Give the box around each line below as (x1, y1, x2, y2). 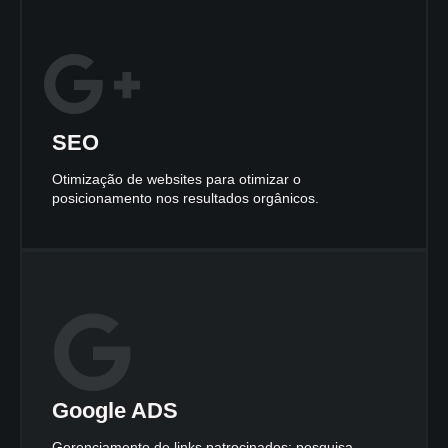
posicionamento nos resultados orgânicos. (52, 190, 319, 207)
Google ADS (52, 398, 178, 424)
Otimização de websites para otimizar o (52, 171, 301, 188)
